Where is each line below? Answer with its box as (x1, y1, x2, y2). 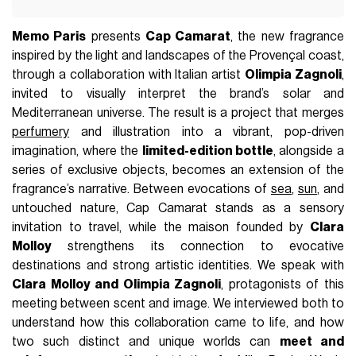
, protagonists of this (221, 278, 344, 292)
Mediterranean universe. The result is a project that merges (12, 106, 344, 120)
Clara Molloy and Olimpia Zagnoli (12, 278, 222, 292)
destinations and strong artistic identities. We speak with (12, 259, 344, 273)
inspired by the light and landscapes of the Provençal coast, (12, 49, 344, 63)
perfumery (12, 126, 70, 139)
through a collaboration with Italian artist (12, 68, 246, 82)
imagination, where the (12, 145, 142, 158)
